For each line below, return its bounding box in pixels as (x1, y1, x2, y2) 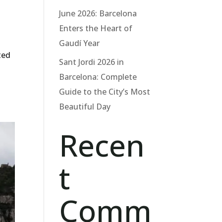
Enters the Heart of (59, 22, 133, 34)
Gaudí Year (59, 37, 100, 49)
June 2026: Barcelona (59, 7, 137, 19)
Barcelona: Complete (59, 71, 137, 82)
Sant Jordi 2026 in (59, 56, 124, 67)
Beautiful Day (59, 101, 111, 112)
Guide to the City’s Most (59, 86, 151, 97)
